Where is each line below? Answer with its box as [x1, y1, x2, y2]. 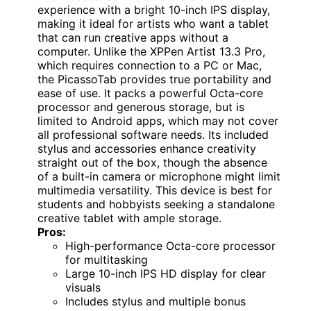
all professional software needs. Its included [37, 127, 269, 142]
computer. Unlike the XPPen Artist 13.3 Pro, [37, 44, 265, 58]
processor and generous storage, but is [37, 99, 244, 114]
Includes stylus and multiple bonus [65, 294, 246, 308]
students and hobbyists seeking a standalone [37, 196, 275, 211]
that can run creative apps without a [37, 30, 228, 44]
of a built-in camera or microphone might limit [37, 169, 280, 183]
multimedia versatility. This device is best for [37, 183, 272, 197]
